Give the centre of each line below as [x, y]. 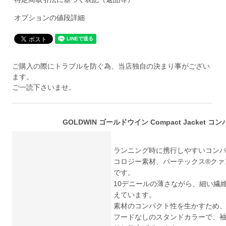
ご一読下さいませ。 [44, 88]
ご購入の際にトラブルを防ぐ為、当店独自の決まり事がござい [111, 66]
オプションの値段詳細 [49, 18]
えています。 [135, 195]
